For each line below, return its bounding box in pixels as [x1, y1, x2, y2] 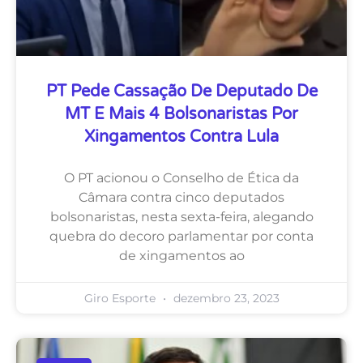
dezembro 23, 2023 [169, 290, 280, 305]
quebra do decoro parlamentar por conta [49, 228, 314, 244]
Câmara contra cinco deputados [79, 189, 284, 205]
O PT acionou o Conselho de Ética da [64, 169, 299, 186]
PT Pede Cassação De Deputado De [45, 81, 318, 101]
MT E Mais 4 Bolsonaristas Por [65, 104, 298, 124]
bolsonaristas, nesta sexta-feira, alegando [49, 208, 314, 224]
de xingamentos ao [118, 247, 245, 263]
